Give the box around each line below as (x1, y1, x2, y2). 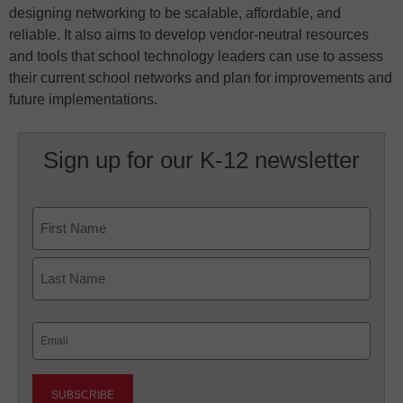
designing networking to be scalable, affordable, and (9, 4, 341, 21)
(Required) (34, 346, 88, 361)
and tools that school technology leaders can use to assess (9, 48, 383, 64)
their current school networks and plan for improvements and (9, 69, 392, 85)
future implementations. (9, 91, 157, 107)
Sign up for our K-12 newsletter (42, 146, 360, 174)
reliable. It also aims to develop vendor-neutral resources (9, 26, 369, 42)
